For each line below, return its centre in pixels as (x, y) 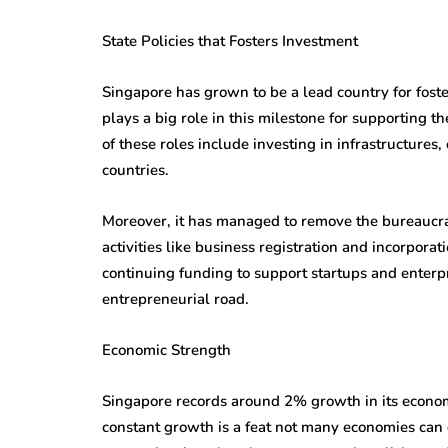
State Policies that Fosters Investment (230, 40)
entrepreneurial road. (175, 298)
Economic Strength (166, 349)
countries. (135, 169)
